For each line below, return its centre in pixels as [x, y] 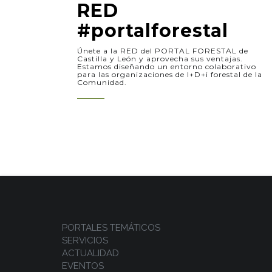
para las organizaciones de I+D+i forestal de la [170, 74]
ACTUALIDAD [90, 253]
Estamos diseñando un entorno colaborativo [167, 66]
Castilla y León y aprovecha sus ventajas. [160, 59]
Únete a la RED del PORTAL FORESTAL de [163, 51]
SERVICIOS [85, 240]
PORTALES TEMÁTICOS [111, 228]
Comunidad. [102, 82]
